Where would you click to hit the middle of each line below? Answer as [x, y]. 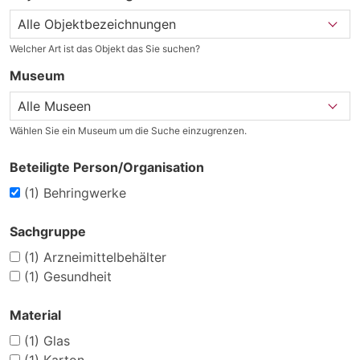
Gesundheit [76, 277]
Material [35, 315]
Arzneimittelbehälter [103, 258]
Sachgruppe [48, 232]
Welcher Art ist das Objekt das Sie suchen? [105, 49]
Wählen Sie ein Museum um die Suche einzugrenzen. [128, 131]
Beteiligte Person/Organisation [107, 168]
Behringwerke [83, 193]
